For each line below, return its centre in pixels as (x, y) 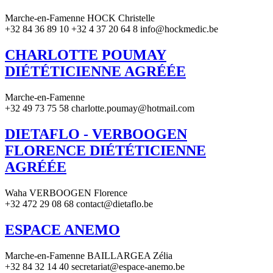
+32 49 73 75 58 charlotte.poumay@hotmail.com (100, 108)
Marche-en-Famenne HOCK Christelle (80, 18)
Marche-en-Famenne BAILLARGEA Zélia (89, 255)
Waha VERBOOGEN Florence (66, 193)
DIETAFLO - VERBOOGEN (96, 134)
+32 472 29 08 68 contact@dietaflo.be (79, 204)
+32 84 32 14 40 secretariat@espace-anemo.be (95, 266)
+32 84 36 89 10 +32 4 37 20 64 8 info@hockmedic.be (112, 29)
